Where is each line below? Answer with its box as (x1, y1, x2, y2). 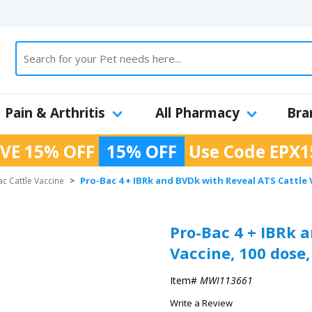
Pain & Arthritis (5, 104, 105, 122)
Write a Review (170, 297, 233, 309)
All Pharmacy (155, 104, 240, 122)
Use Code (185, 140, 270, 163)
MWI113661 (200, 274, 253, 287)
